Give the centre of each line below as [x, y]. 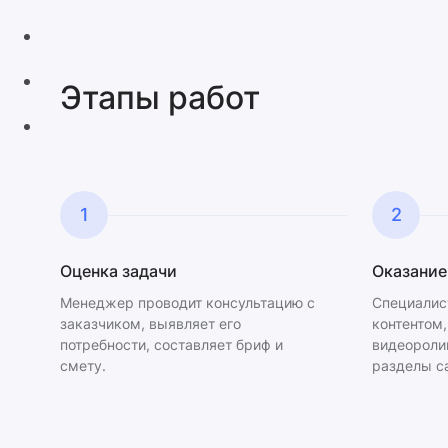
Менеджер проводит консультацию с [187, 302]
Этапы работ [160, 97]
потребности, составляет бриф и [171, 344]
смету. [83, 365]
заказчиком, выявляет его [150, 323]
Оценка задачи [118, 271]
